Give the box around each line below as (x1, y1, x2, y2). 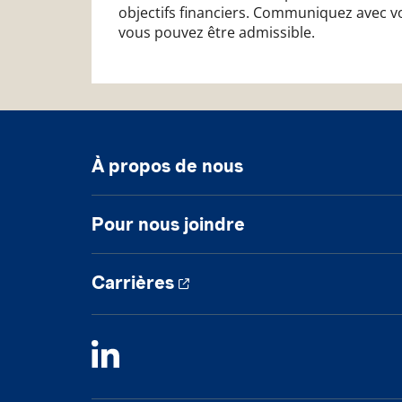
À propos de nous (92, 155, 243, 177)
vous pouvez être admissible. (118, 22, 315, 42)
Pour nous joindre (92, 214, 245, 235)
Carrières (92, 272, 174, 293)
